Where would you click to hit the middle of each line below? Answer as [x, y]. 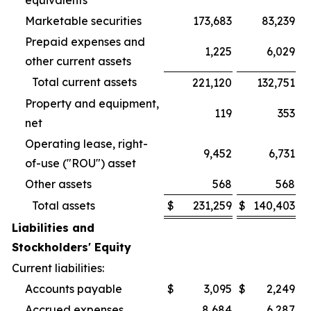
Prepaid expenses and [85, 42]
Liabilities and [53, 228]
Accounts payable [74, 289]
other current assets [78, 61]
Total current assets [84, 82]
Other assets [58, 184]
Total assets [64, 205]
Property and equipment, [92, 103]
